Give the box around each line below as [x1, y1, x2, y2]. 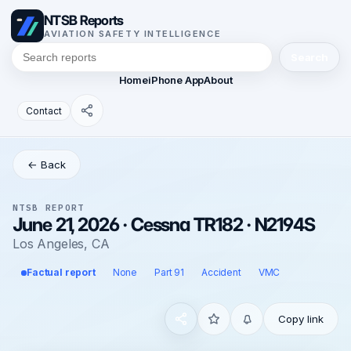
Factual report [27, 266, 96, 278]
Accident [201, 266, 241, 278]
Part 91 [154, 266, 185, 278]
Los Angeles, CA [13, 236, 110, 251]
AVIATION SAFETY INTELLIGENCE [44, 28, 222, 39]
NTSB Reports [44, 12, 124, 28]
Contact [26, 104, 62, 117]
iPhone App [147, 74, 204, 86]
